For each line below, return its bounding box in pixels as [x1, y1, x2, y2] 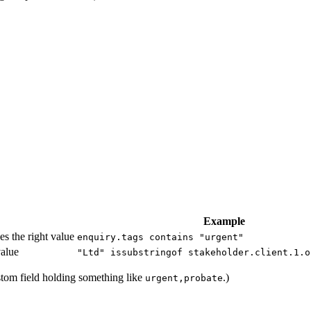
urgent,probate [145, 272, 223, 283]
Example [203, 215, 245, 227]
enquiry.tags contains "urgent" [77, 231, 244, 242]
